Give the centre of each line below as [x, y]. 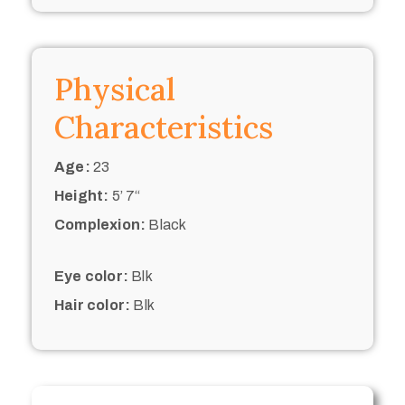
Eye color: [91, 276]
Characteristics [164, 127]
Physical [115, 89]
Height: [82, 195]
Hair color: [93, 305]
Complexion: [100, 224]
